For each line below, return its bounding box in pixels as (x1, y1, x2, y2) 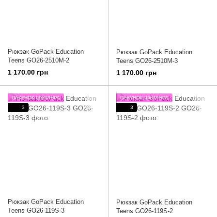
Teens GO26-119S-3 (8, 206, 64, 214)
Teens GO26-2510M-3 (116, 57, 178, 64)
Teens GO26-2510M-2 (8, 56, 69, 64)
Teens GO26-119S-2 (116, 207, 173, 215)
